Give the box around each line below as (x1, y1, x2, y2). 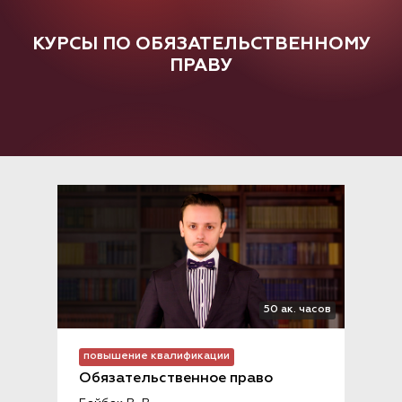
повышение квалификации (83, 351, 230, 362)
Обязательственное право (79, 371, 273, 386)
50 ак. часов (264, 304, 331, 315)
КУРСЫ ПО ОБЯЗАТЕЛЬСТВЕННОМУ (31, 32, 371, 55)
